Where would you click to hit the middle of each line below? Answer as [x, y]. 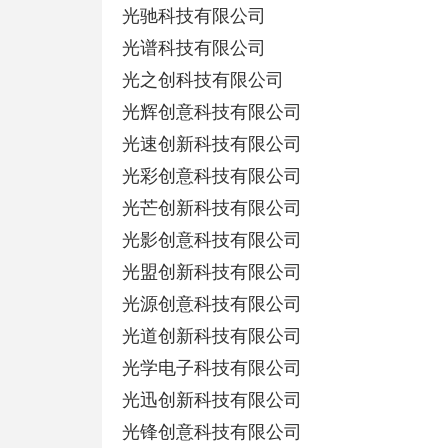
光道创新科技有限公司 [212, 336]
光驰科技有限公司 [194, 16]
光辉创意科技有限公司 [212, 112]
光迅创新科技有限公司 [212, 400]
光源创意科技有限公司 [212, 304]
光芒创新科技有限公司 [212, 208]
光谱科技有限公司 [194, 48]
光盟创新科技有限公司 [212, 272]
